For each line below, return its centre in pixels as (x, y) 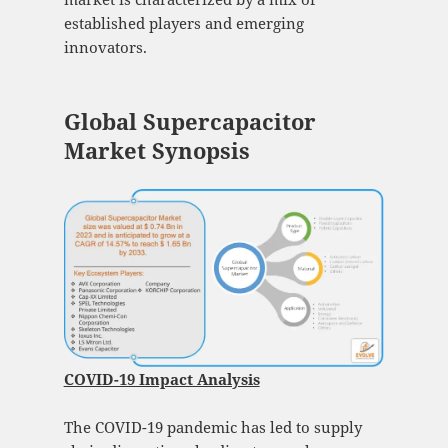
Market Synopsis (156, 150)
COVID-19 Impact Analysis (161, 379)
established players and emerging (183, 23)
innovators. (105, 47)
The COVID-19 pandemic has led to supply (212, 427)
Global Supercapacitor (189, 121)
